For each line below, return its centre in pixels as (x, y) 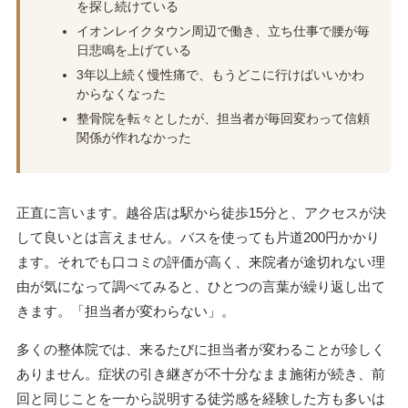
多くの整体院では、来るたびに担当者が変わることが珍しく (200, 350)
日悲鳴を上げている (133, 51)
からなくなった (121, 94)
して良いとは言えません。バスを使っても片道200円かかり (198, 238)
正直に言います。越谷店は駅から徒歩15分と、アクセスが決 (201, 213)
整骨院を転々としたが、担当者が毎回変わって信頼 (223, 119)
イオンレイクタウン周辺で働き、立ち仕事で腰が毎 (223, 31)
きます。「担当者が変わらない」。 (125, 311)
